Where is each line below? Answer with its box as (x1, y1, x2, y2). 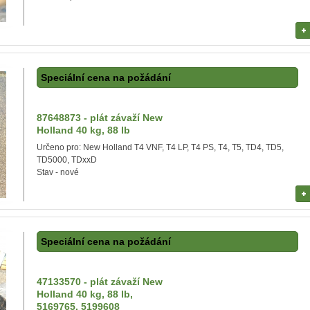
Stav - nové (37, 167, 79, 177)
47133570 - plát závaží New (37, 276, 163, 287)
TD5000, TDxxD (37, 155, 97, 165)
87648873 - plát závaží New (37, 112, 163, 123)
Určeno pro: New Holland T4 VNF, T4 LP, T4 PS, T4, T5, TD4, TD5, (37, 143, 284, 152)
